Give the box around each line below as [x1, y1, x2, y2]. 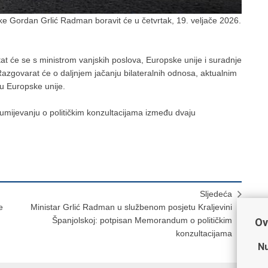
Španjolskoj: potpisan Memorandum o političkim [52, 215, 232, 225]
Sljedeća [200, 188, 232, 199]
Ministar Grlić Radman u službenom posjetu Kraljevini [31, 202, 232, 212]
